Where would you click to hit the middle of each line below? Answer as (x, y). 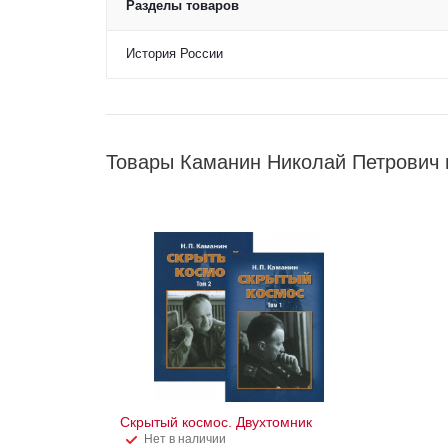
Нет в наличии (185, 438)
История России (174, 53)
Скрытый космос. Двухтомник (216, 421)
